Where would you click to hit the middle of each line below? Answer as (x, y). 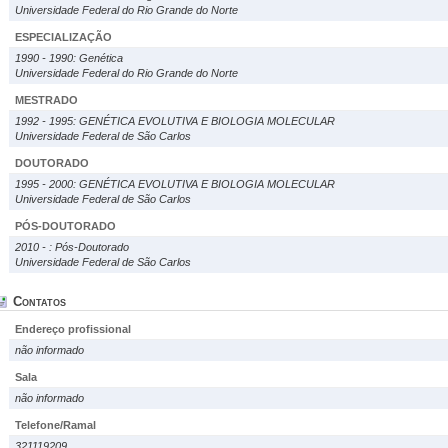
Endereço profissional (73, 329)
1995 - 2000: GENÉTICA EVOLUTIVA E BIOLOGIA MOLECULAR (175, 184)
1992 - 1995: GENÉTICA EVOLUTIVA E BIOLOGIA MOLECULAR (175, 121)
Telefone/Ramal (55, 425)
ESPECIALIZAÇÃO (63, 37)
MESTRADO (46, 100)
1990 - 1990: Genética (69, 58)
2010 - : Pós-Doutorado (72, 247)
